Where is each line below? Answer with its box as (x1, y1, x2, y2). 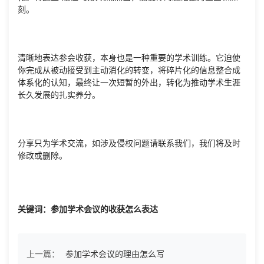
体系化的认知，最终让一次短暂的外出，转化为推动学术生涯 (18, 78, 240, 88)
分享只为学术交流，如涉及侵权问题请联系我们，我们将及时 (18, 138, 240, 148)
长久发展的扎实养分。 (18, 90, 100, 100)
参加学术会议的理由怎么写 (65, 249, 164, 259)
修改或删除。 (18, 151, 67, 161)
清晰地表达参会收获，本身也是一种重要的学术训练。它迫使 (18, 53, 240, 63)
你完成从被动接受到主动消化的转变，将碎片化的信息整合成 (18, 65, 240, 75)
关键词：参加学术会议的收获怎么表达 (18, 204, 158, 214)
